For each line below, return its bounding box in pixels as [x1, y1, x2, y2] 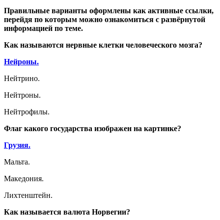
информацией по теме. [4, 24, 83, 32]
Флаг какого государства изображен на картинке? [4, 124, 181, 133]
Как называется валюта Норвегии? [4, 208, 130, 216]
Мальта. [4, 158, 30, 166]
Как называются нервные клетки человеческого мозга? [4, 41, 202, 49]
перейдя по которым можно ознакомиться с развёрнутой [4, 15, 205, 24]
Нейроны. [4, 57, 39, 66]
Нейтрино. [4, 74, 40, 82]
